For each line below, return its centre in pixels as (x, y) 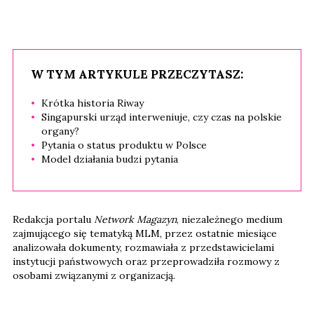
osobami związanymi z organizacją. (94, 276)
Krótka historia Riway (93, 103)
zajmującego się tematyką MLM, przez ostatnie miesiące (145, 234)
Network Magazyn (135, 220)
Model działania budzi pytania (110, 159)
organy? (60, 131)
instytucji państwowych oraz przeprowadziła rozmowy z (146, 262)
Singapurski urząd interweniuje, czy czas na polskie (162, 117)
